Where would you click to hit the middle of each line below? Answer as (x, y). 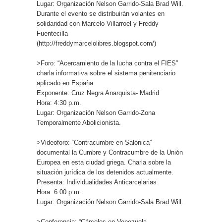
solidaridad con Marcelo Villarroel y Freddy (98, 24)
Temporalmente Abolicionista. (79, 123)
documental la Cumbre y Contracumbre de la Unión (110, 152)
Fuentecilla (52, 33)
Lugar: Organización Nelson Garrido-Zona (96, 113)
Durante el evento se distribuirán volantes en (101, 14)
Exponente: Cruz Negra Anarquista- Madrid (98, 93)
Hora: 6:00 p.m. (59, 192)
